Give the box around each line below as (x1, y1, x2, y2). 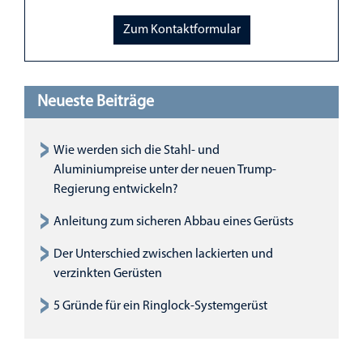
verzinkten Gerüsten (53, 267, 162, 280)
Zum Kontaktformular (122, 23, 241, 37)
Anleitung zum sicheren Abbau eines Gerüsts (53, 215, 293, 228)
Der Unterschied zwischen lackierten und (53, 247, 273, 261)
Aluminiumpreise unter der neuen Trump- (53, 163, 276, 177)
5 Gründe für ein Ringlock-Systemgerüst (53, 299, 267, 313)
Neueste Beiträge (37, 93, 154, 110)
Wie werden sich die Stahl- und (53, 143, 220, 157)
